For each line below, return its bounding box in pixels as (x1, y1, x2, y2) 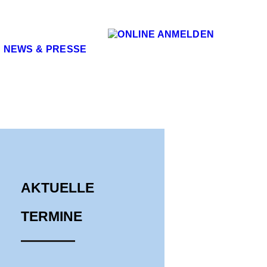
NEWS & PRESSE (3, 44, 87, 54)
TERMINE (21, 209, 83, 225)
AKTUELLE (21, 180, 95, 196)
